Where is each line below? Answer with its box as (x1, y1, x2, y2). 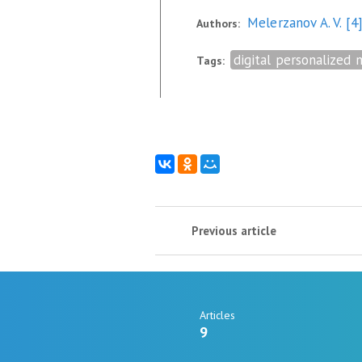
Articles (200, 307, 235, 322)
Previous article (192, 223, 276, 238)
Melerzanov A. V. (247, 14, 346, 32)
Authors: (196, 16, 240, 31)
